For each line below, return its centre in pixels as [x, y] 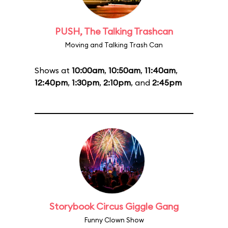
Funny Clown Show [114, 220]
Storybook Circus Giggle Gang [114, 206]
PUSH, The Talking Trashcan [114, 31]
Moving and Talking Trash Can [114, 45]
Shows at [53, 70]
